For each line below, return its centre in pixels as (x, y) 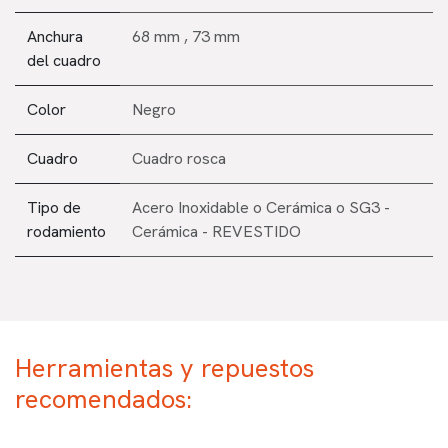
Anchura (55, 36)
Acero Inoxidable (190, 207)
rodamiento (66, 231)
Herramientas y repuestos (164, 367)
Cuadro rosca (179, 158)
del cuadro (64, 60)
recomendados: (103, 398)
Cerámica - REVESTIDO (216, 231)
